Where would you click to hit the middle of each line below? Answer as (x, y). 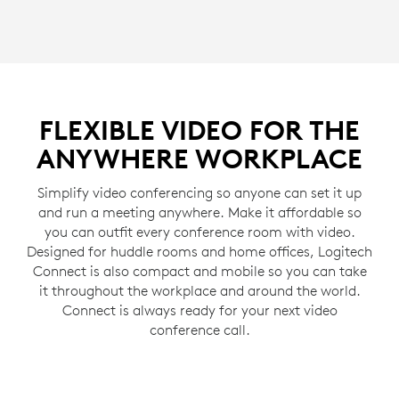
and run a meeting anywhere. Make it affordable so (199, 212)
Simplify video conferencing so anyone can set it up (199, 192)
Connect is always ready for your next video (199, 309)
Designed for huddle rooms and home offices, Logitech (199, 251)
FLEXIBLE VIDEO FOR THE (199, 130)
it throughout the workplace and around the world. (199, 290)
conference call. (199, 329)
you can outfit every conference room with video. (199, 231)
